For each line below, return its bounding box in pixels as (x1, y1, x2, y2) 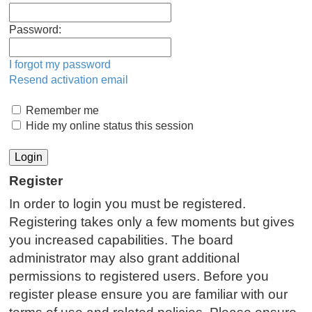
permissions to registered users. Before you (9, 269, 269, 284)
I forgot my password (9, 58, 111, 71)
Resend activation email (9, 74, 128, 86)
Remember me (23, 104, 99, 117)
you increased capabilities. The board (9, 233, 233, 248)
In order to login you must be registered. (9, 196, 246, 212)
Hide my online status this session (23, 120, 194, 132)
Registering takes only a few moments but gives (9, 214, 295, 230)
